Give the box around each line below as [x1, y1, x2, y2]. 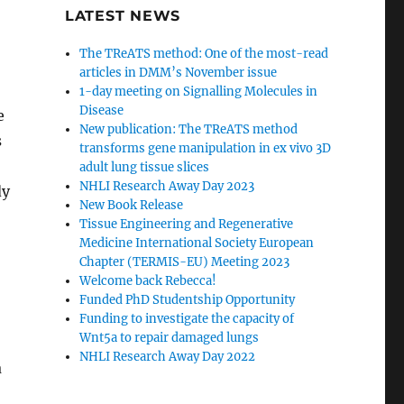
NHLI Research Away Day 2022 [79, 349, 256, 365]
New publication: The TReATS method [79, 122, 298, 138]
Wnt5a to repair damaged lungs [79, 330, 260, 346]
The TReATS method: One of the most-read [79, 46, 329, 62]
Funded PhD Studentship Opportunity [79, 292, 296, 308]
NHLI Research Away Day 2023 [79, 179, 255, 195]
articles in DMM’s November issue [79, 65, 278, 81]
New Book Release [79, 197, 184, 214]
